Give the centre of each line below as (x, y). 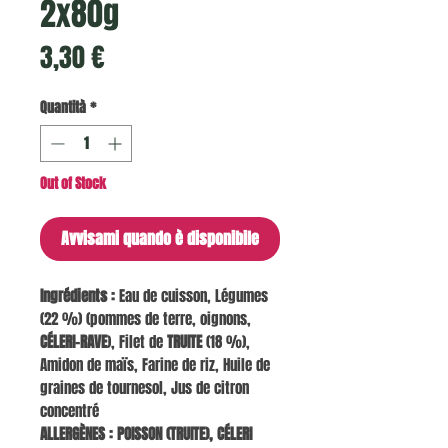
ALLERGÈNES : (76, 434)
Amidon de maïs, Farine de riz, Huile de (155, 365)
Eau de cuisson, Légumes (191, 296)
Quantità (63, 108)
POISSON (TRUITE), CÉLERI (184, 434)
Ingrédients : (77, 296)
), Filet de (137, 342)
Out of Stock (73, 184)
